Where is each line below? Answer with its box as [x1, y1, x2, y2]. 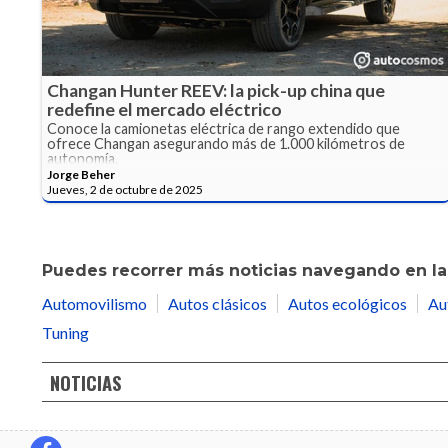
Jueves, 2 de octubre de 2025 [47, 182, 203, 198]
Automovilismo [42, 294, 147, 314]
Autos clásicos [168, 294, 267, 314]
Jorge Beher [47, 167, 115, 183]
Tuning [42, 323, 89, 343]
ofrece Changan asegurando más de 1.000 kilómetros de [47, 135, 405, 153]
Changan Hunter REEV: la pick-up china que [47, 80, 385, 102]
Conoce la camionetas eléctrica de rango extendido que [47, 120, 400, 138]
